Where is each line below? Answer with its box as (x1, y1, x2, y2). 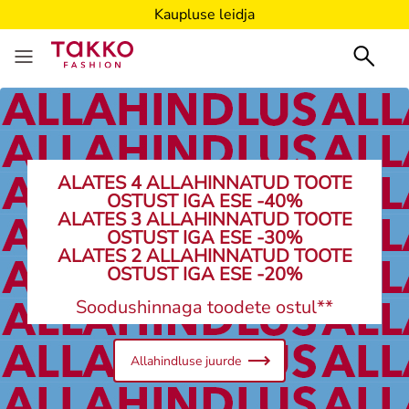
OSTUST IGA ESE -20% (106, 262, 303, 287)
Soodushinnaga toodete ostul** (76, 295, 333, 320)
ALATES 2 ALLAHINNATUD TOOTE (57, 244, 352, 268)
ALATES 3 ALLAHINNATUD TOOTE (57, 207, 352, 232)
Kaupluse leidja (154, 14, 255, 35)
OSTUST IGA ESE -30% (106, 225, 303, 250)
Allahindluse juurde (130, 351, 241, 370)
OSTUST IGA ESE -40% (106, 189, 303, 214)
